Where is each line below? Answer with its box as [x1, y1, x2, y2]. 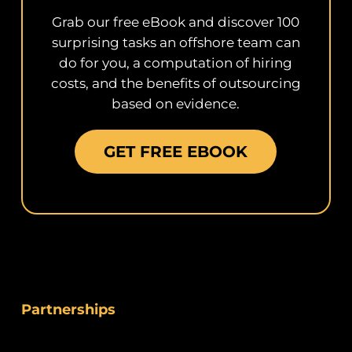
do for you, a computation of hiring [59, 55, 293, 71]
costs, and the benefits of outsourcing [50, 75, 301, 92]
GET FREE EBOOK [104, 142, 248, 162]
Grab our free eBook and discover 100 [52, 14, 300, 31]
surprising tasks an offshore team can [51, 35, 300, 51]
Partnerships [20, 301, 115, 319]
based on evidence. [112, 96, 240, 112]
